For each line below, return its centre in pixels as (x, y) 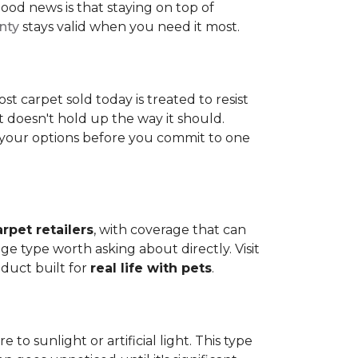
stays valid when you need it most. (129, 27)
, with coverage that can (170, 230)
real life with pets (151, 268)
